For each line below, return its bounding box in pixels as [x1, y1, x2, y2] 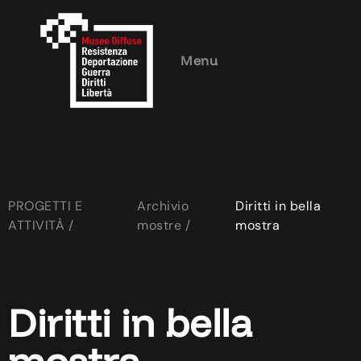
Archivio [137, 197, 189, 215]
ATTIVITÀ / [8, 217, 73, 234]
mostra [235, 217, 280, 234]
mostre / [137, 217, 191, 234]
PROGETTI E [8, 197, 82, 215]
